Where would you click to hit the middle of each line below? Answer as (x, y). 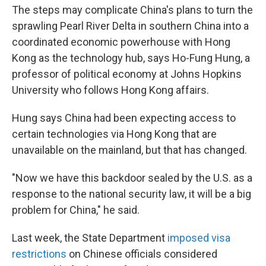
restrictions (39, 254)
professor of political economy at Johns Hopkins (127, 74)
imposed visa (199, 238)
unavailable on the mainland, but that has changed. (129, 150)
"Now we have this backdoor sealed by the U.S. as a (132, 178)
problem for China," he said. (76, 210)
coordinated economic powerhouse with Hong (121, 42)
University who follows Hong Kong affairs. (110, 90)
